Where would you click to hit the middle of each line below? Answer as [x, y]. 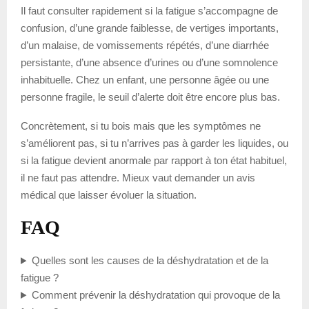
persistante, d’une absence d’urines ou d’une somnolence [149, 63]
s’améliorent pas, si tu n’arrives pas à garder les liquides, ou [154, 143]
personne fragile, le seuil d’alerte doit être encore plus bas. [150, 97]
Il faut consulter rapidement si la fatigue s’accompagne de [149, 11]
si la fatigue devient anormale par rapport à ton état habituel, [154, 161]
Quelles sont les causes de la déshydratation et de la [150, 261]
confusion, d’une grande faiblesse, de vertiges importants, [150, 28]
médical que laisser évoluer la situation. [109, 195]
